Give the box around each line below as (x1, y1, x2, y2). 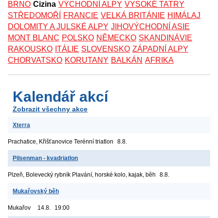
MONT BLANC (8, 33, 59, 42)
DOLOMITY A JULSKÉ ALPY (8, 22, 109, 31)
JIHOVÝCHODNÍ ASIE (111, 22, 190, 31)
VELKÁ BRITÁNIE (101, 11, 165, 19)
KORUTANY (65, 55, 109, 64)
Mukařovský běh (13, 187, 59, 195)
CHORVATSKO (8, 55, 62, 64)
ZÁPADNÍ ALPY (132, 44, 188, 53)
